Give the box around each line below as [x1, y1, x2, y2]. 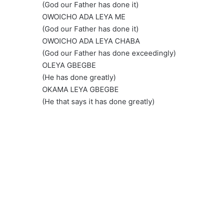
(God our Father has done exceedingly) [42, 48, 176, 58]
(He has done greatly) [42, 73, 116, 82]
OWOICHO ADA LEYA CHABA [42, 36, 140, 46]
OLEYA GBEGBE [42, 61, 96, 70]
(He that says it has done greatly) [42, 97, 155, 107]
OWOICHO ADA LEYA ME [42, 12, 125, 22]
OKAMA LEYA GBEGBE [42, 85, 119, 94]
